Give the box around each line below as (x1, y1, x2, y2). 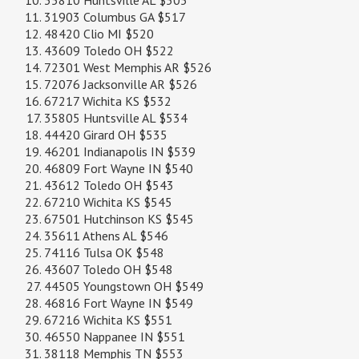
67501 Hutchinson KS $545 (44, 211, 194, 228)
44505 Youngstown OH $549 (44, 278, 204, 295)
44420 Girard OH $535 (44, 127, 167, 143)
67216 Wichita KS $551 (44, 312, 172, 329)
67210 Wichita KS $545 (44, 194, 172, 211)
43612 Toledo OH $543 (44, 177, 174, 194)
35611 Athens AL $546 (44, 228, 168, 244)
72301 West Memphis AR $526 (44, 59, 212, 76)
